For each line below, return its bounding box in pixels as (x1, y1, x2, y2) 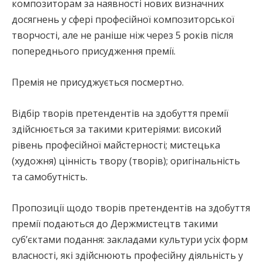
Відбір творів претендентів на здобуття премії (12, 107, 228, 120)
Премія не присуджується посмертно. (12, 76, 184, 89)
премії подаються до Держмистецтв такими (12, 217, 218, 230)
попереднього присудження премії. (12, 45, 176, 58)
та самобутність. (12, 170, 87, 183)
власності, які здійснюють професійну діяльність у (12, 249, 243, 262)
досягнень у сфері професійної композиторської (12, 13, 234, 26)
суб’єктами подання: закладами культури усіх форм (12, 233, 248, 246)
